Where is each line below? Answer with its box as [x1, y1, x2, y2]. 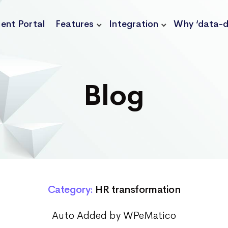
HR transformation [95, 183, 181, 196]
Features [55, 18, 94, 30]
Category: [47, 183, 93, 196]
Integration [109, 18, 159, 30]
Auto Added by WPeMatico [52, 209, 176, 222]
